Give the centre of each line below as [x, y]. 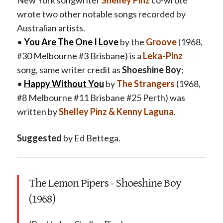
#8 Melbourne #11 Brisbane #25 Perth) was [101, 97]
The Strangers [145, 83]
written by [38, 111]
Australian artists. [51, 28]
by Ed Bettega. [91, 138]
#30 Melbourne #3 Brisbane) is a [80, 56]
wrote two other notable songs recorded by [101, 14]
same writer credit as [80, 69]
